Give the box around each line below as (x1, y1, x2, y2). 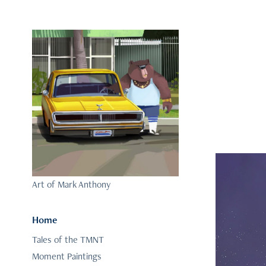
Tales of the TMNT (31, 233, 104, 246)
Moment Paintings (31, 250, 102, 263)
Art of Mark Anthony (31, 178, 110, 191)
